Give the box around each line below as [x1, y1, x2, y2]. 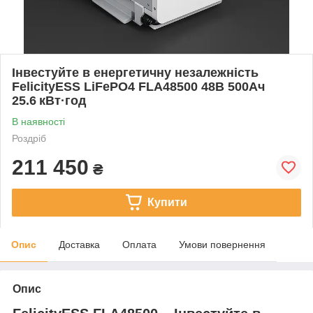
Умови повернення [179, 238, 265, 250]
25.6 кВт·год [12, 93, 86, 108]
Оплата [122, 238, 156, 250]
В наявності [12, 115, 65, 127]
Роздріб [12, 132, 46, 144]
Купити [147, 196, 187, 208]
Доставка [59, 238, 100, 250]
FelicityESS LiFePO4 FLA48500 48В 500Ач [12, 79, 265, 94]
